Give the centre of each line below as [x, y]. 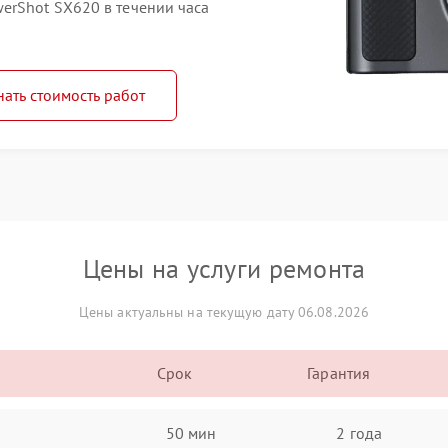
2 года [359, 432]
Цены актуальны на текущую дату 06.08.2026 [224, 312]
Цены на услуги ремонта [224, 268]
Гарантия [339, 373]
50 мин [191, 432]
